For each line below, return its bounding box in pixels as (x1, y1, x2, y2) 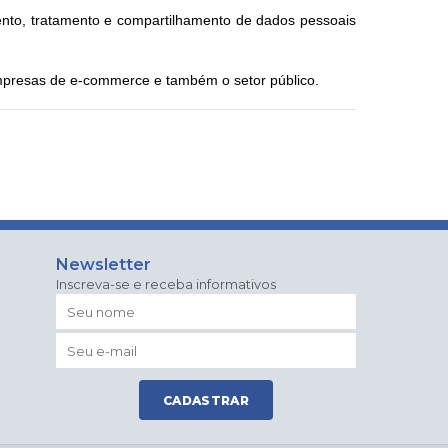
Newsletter (56, 255, 151, 274)
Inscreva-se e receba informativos (56, 276, 276, 292)
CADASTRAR (163, 392, 249, 408)
